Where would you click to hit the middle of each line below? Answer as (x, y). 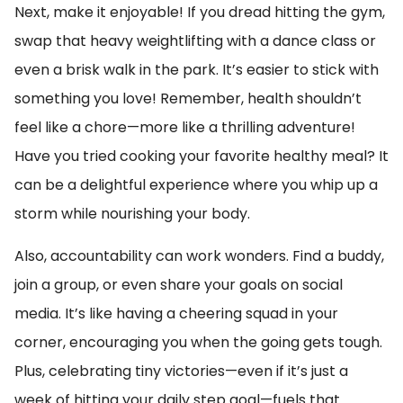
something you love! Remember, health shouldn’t (188, 99)
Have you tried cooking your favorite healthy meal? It (201, 156)
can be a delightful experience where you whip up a (196, 185)
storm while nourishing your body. (132, 214)
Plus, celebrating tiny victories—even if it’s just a (181, 371)
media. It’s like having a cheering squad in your (176, 313)
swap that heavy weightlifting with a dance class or (195, 41)
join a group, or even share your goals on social (179, 285)
